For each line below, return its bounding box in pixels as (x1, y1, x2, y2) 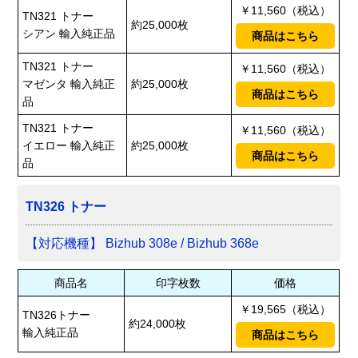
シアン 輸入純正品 (22, 27, 116, 41)
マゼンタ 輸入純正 (22, 78, 116, 91)
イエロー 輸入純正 (22, 139, 116, 153)
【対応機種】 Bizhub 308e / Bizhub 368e (26, 237, 260, 251)
